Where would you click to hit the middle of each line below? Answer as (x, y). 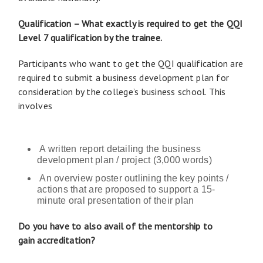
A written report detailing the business (119, 149)
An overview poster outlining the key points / (133, 178)
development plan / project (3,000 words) (127, 160)
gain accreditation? (57, 240)
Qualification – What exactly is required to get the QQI (131, 23)
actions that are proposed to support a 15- (126, 189)
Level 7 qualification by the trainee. (90, 37)
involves (37, 105)
